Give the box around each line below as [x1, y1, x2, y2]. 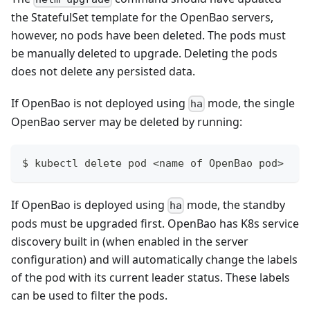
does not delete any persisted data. [11, 63, 195, 79]
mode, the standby [184, 197, 286, 212]
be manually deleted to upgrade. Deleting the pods [11, 45, 277, 61]
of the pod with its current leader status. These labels [11, 270, 290, 286]
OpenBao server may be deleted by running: [11, 113, 242, 129]
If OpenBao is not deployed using [11, 95, 188, 111]
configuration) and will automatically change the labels [11, 252, 298, 268]
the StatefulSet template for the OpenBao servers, [11, 9, 273, 25]
